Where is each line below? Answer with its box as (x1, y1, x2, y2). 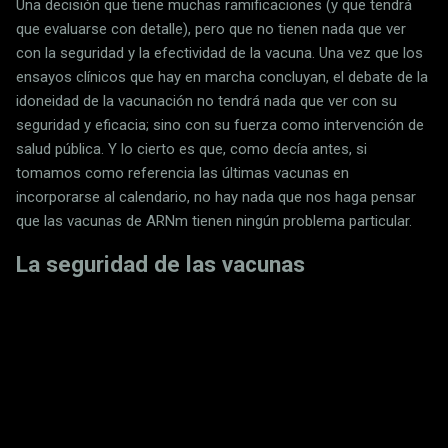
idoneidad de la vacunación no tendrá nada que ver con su (16, 92, 397, 111)
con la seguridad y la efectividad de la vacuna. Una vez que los (16, 44, 423, 63)
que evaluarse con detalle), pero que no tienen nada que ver (16, 20, 406, 39)
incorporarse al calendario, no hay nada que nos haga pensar (16, 188, 416, 207)
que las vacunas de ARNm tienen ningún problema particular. (16, 212, 412, 231)
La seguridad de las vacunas (16, 250, 305, 277)
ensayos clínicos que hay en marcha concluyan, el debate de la (16, 68, 428, 87)
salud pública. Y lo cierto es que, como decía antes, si (16, 140, 367, 159)
